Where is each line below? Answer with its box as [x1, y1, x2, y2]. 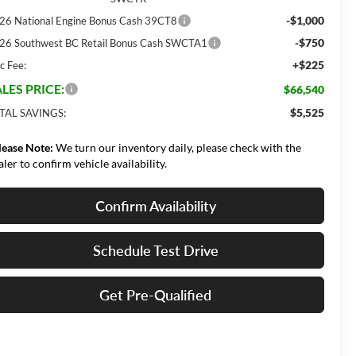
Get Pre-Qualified [99, 285, 211, 304]
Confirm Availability [95, 196, 216, 215]
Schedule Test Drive [92, 241, 219, 259]
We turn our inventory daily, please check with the [53, 140, 302, 154]
